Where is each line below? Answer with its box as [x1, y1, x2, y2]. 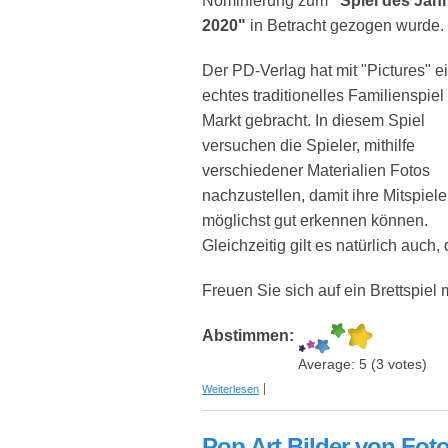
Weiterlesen [202, 383, 259, 396]
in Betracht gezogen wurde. [246, 17, 444, 35]
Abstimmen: [202, 327, 298, 345]
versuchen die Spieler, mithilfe [202, 137, 415, 155]
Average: [298, 357, 359, 373]
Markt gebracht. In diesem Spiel [202, 112, 425, 130]
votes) [384, 357, 427, 373]
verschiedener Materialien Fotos [202, 162, 430, 180]
